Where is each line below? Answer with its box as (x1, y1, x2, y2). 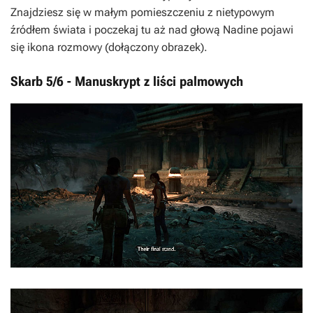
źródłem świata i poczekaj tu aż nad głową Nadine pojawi (10, 22, 293, 36)
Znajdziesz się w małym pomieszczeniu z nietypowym (10, 5, 275, 19)
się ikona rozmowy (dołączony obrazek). (10, 40, 208, 54)
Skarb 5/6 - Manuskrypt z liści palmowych (10, 73, 243, 89)
